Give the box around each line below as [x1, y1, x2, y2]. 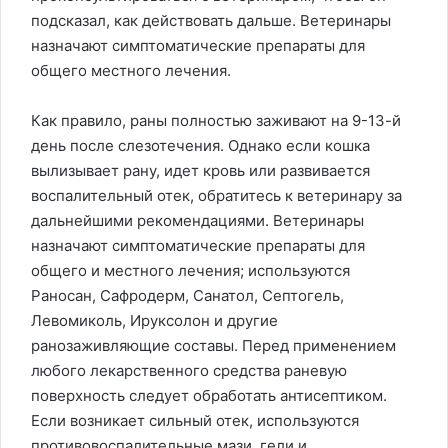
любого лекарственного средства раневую [31, 361, 347, 381]
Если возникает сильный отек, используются [31, 411, 359, 431]
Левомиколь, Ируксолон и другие [31, 311, 278, 331]
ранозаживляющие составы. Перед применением [31, 336, 396, 356]
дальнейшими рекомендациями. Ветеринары [31, 211, 364, 231]
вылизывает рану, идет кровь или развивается [31, 161, 370, 181]
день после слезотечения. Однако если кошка [31, 136, 370, 156]
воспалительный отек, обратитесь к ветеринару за [31, 186, 402, 206]
